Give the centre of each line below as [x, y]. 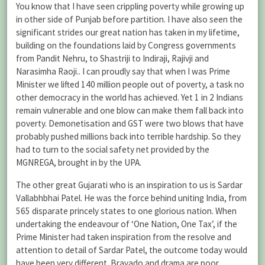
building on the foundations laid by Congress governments [126, 46]
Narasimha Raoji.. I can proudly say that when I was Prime [123, 72]
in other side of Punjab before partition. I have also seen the [129, 20]
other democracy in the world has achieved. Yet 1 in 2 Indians [130, 98]
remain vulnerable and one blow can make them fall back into [130, 111]
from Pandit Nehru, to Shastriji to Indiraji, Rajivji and [112, 59]
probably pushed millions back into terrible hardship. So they [128, 137]
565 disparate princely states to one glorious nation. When [126, 211]
